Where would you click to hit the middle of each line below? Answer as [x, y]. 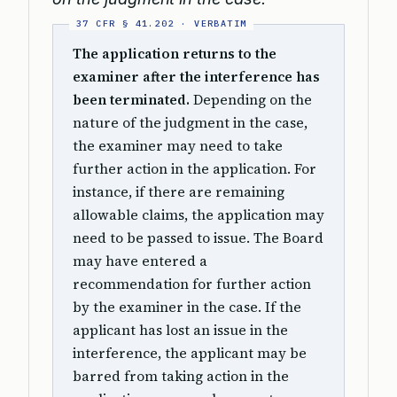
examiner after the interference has [196, 77]
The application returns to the [175, 54]
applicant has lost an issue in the [180, 330]
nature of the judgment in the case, [190, 123]
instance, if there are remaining [179, 192]
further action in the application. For [195, 169]
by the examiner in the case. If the [187, 307]
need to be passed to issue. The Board [198, 238]
